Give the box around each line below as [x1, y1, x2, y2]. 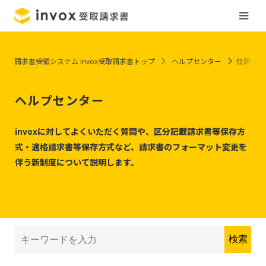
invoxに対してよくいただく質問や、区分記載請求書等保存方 [14, 125, 245, 137]
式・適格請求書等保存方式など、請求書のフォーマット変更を [14, 141, 247, 153]
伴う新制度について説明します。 [14, 156, 139, 168]
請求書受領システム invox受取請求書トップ [14, 56, 155, 66]
